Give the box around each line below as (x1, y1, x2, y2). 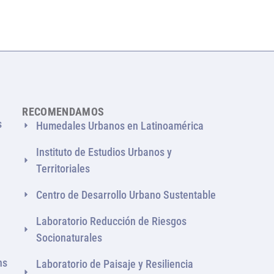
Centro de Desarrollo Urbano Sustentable (35, 188, 216, 201)
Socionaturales (35, 231, 102, 244)
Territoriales (35, 161, 90, 175)
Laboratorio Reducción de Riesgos (35, 214, 187, 228)
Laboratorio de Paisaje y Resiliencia (35, 257, 193, 270)
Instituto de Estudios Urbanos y (35, 145, 172, 158)
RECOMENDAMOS (22, 105, 105, 118)
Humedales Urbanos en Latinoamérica (35, 119, 204, 132)
